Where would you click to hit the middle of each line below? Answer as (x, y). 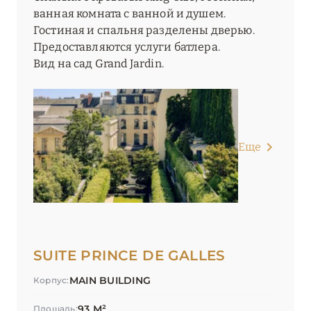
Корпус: (51, 280)
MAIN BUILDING (110, 281)
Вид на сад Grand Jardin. (99, 64)
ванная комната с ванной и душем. (130, 14)
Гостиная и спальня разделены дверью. (144, 31)
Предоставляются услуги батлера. (127, 47)
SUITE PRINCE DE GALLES (129, 256)
